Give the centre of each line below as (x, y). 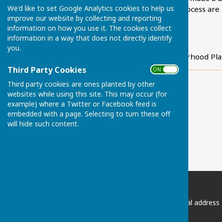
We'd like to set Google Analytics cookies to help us (91, 8)
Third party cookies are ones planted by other (81, 84)
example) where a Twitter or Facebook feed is (82, 104)
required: (107, 213)
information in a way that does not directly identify (90, 38)
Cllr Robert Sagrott (127, 38)
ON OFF (165, 69)
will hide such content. (43, 123)
